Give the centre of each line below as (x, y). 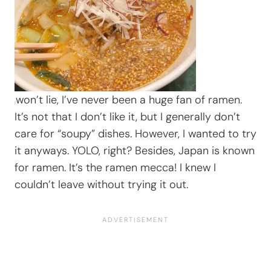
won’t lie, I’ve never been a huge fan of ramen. (129, 100)
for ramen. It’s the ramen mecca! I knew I (115, 168)
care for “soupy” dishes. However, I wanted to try (135, 134)
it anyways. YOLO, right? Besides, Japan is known (135, 151)
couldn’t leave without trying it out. (101, 185)
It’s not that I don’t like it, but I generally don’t (127, 117)
